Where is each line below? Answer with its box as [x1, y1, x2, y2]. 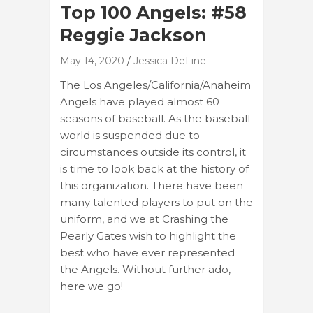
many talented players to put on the [60, 195, 253, 209]
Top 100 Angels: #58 [60, 1, 247, 23]
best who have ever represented [60, 245, 235, 259]
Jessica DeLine [133, 54, 206, 67]
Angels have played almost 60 [60, 94, 219, 108]
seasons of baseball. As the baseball [60, 111, 250, 125]
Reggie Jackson [60, 24, 207, 45]
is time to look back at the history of [60, 161, 249, 175]
